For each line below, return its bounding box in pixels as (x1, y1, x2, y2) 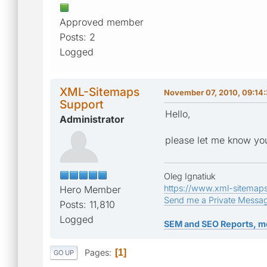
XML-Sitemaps (60, 84, 139, 99)
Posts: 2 (60, 30, 95, 43)
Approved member (60, 15, 144, 28)
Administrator (60, 113, 125, 125)
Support (60, 97, 104, 111)
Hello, (165, 107, 191, 120)
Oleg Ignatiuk (164, 170, 216, 181)
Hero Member (60, 183, 121, 195)
